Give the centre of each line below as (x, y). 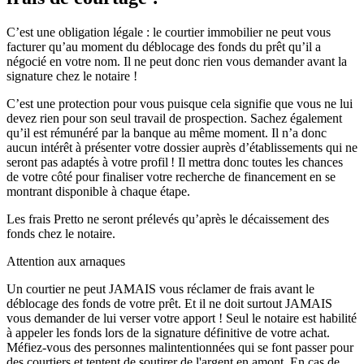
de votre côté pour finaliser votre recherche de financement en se (171, 177)
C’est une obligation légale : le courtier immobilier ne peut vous (169, 32)
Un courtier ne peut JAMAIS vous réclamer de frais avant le (160, 289)
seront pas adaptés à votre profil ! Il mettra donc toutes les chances (175, 162)
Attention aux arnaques (66, 262)
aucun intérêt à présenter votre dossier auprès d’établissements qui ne (182, 148)
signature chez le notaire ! (72, 76)
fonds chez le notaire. (61, 234)
